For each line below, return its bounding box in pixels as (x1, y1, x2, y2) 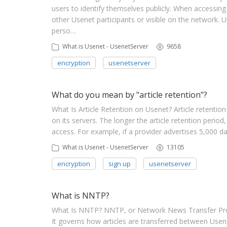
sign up (108, 159, 131, 168)
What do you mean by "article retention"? (52, 89, 207, 100)
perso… (52, 26, 76, 35)
